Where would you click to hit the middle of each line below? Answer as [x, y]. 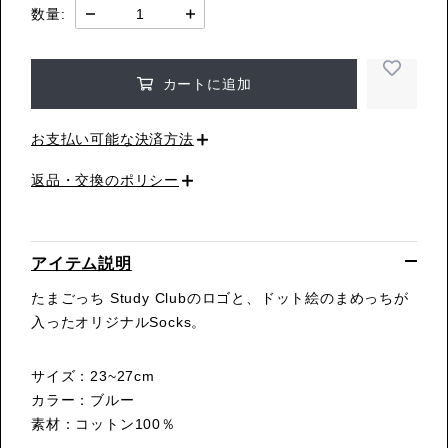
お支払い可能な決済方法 [112, 139]
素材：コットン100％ [103, 424]
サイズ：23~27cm [93, 376]
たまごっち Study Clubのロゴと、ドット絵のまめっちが [220, 298]
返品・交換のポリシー [105, 180]
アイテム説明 [81, 264]
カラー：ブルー [83, 400]
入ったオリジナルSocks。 [119, 322]
